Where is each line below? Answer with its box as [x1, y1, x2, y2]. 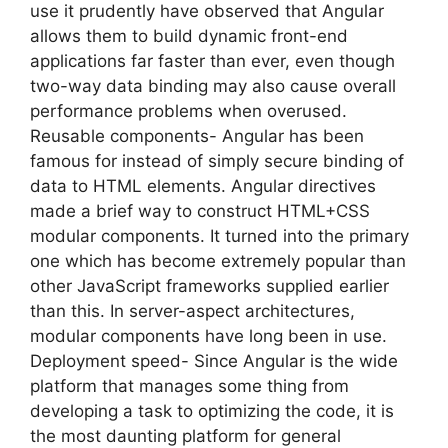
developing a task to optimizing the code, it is [30, 400, 394, 421]
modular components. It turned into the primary [30, 225, 409, 246]
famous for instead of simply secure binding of [30, 150, 404, 171]
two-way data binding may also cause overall [30, 75, 396, 96]
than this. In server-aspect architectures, [30, 300, 355, 321]
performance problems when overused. [30, 100, 357, 121]
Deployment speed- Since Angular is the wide [30, 350, 398, 371]
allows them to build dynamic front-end [30, 25, 348, 46]
